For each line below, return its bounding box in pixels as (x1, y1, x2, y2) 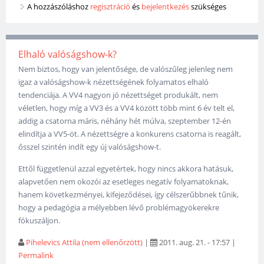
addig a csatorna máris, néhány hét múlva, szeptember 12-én (18, 115, 232, 127)
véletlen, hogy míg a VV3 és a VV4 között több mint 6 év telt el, (18, 103, 235, 114)
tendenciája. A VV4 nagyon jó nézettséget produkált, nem (18, 90, 219, 101)
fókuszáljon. (18, 215, 61, 226)
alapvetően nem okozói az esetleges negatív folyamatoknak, (18, 176, 229, 187)
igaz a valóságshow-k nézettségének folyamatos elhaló (18, 77, 209, 88)
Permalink (18, 250, 54, 261)
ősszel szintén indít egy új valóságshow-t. (18, 141, 161, 153)
